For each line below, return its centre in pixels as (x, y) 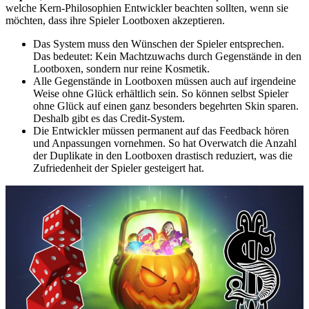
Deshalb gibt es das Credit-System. (109, 118)
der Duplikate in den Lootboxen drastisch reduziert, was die (163, 155)
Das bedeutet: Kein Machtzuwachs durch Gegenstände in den (167, 56)
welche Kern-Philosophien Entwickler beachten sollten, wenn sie (147, 8)
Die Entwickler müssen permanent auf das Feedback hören (161, 130)
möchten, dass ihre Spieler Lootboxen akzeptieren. (115, 20)
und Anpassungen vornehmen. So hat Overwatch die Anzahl (165, 143)
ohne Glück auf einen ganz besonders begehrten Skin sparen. (166, 106)
